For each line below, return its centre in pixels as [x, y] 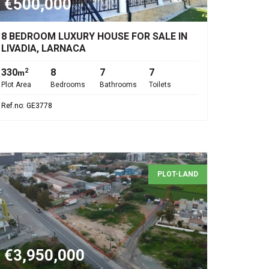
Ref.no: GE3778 [27, 106]
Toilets [160, 85]
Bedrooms [68, 85]
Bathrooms [118, 85]
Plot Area [16, 85]
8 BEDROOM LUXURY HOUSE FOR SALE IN [94, 36]
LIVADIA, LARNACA [44, 48]
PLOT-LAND [178, 174]
